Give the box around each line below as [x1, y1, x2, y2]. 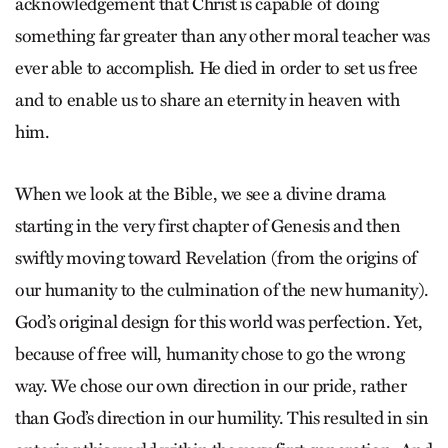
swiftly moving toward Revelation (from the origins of [15, 247, 417, 269]
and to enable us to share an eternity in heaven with [15, 89, 400, 111]
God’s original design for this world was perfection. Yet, [15, 311, 423, 333]
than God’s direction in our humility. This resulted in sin [15, 407, 429, 429]
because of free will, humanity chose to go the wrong [15, 343, 405, 365]
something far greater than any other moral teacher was [15, 25, 430, 47]
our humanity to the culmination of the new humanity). [15, 279, 429, 301]
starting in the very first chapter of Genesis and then [15, 215, 401, 237]
